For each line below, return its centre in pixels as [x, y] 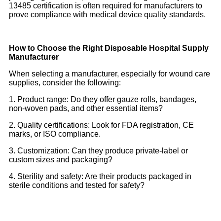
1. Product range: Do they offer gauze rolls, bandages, [103, 100]
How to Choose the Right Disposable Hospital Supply [109, 48]
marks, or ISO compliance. [55, 134]
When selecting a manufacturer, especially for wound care [110, 74]
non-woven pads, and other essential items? [86, 109]
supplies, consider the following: [65, 83]
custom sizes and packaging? [61, 160]
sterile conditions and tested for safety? [77, 185]
